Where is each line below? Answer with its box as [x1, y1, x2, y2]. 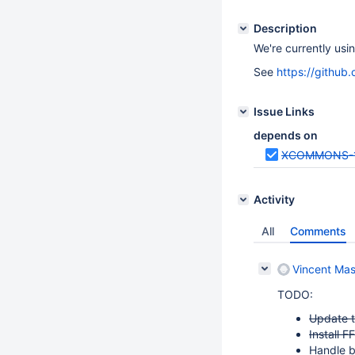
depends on [254, 128, 318, 142]
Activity [254, 193, 295, 206]
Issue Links [254, 105, 315, 118]
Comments [290, 224, 346, 238]
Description [254, 21, 317, 35]
